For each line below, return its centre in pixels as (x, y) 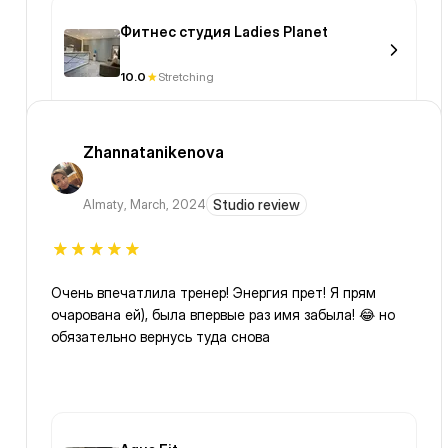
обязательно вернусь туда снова (160, 337)
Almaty (103, 204)
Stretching (186, 77)
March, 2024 (168, 204)
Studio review (256, 205)
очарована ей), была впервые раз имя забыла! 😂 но (205, 315)
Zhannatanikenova (153, 152)
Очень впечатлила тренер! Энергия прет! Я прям (213, 293)
